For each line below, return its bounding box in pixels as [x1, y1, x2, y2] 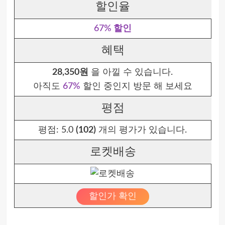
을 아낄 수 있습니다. [88, 68, 173, 77]
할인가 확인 [88, 192, 137, 201]
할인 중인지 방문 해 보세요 [80, 82, 192, 91]
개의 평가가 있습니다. [96, 126, 187, 135]
